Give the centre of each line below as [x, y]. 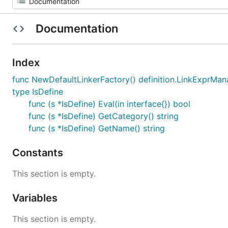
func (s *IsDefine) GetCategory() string [104, 116]
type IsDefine [38, 92]
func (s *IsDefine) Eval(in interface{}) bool [109, 104]
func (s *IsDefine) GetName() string [97, 128]
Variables [36, 198]
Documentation [77, 28]
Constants [39, 153]
